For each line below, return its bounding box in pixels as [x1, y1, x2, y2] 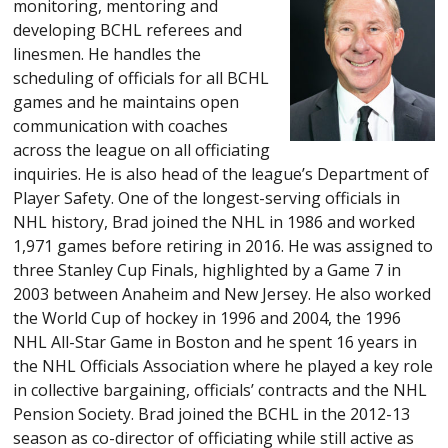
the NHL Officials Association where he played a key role [13, 354, 434, 377]
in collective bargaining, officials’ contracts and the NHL [13, 378, 428, 401]
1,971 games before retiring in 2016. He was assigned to [13, 234, 434, 257]
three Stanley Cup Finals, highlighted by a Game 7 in [13, 258, 402, 281]
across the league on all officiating [13, 138, 271, 161]
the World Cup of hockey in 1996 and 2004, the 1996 [13, 306, 402, 329]
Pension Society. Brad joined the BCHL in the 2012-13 [13, 402, 411, 425]
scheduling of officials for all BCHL [13, 66, 270, 89]
